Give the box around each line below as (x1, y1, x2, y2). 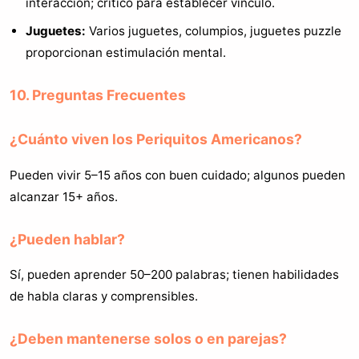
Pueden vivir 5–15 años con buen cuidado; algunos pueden (10, 167, 345, 183)
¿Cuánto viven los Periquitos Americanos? (10, 131, 302, 148)
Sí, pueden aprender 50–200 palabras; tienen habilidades (10, 266, 339, 282)
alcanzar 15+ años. (10, 188, 118, 204)
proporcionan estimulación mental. (26, 45, 226, 61)
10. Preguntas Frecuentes (10, 87, 186, 104)
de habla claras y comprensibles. (10, 288, 198, 304)
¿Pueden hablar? (10, 230, 125, 248)
